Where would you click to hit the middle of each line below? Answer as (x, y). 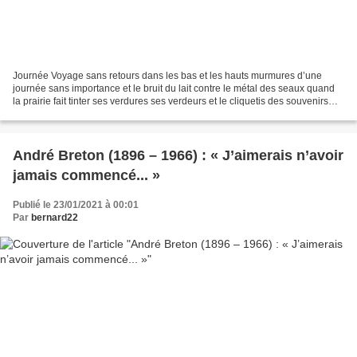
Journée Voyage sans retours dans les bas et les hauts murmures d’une (167, 75)
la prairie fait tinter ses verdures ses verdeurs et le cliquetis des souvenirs (171, 101)
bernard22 (55, 217)
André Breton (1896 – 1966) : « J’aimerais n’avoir (178, 155)
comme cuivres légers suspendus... (89, 114)
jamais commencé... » (86, 175)
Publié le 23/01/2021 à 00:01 (76, 204)
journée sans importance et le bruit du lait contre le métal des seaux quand (174, 88)
